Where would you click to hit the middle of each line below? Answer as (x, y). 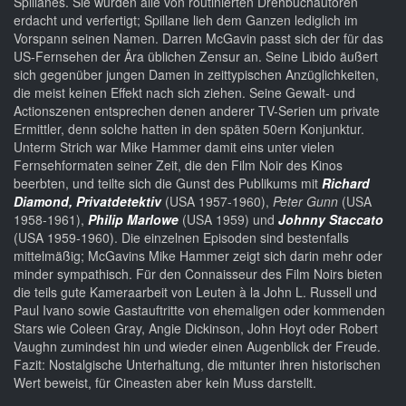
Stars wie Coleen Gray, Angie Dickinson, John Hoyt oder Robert (196, 329)
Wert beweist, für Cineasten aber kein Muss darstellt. (165, 383)
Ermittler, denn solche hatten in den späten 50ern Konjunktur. (189, 129)
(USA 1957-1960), (217, 202)
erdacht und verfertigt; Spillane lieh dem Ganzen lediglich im (186, 20)
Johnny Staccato (331, 220)
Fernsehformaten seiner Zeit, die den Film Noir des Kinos (178, 165)
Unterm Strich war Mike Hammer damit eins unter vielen (174, 147)
